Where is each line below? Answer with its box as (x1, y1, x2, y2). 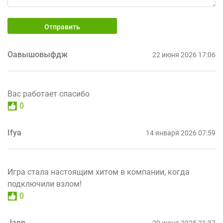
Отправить (44, 23, 80, 31)
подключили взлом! (7, 179, 82, 189)
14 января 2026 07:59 (146, 129, 216, 137)
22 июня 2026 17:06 (152, 51, 216, 59)
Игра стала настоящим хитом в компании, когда (7, 167, 190, 177)
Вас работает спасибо (7, 89, 90, 99)
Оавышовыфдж (7, 50, 68, 60)
